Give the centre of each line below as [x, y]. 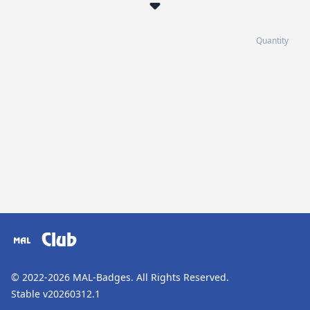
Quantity [272, 40]
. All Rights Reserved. [180, 277]
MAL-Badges [102, 277]
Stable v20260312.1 [56, 294]
